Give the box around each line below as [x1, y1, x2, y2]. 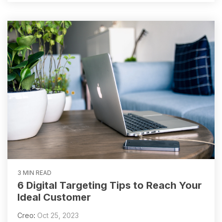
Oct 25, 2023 [37, 211, 79, 220]
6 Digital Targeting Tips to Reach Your [17, 179, 202, 191]
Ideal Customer [17, 191, 91, 203]
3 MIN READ [17, 168, 52, 176]
